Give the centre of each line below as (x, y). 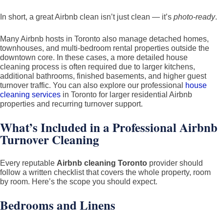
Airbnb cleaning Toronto (102, 163)
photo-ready (194, 17)
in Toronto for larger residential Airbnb (126, 95)
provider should (175, 163)
